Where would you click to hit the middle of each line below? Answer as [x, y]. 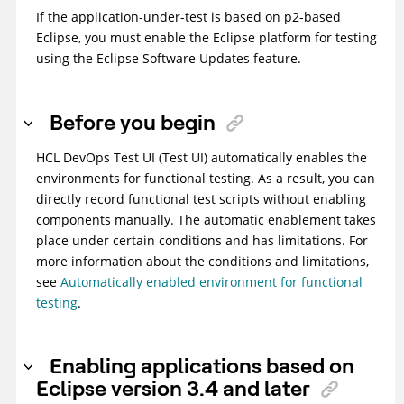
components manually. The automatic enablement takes [206, 219]
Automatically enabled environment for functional [211, 281]
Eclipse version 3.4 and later [173, 388]
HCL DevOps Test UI [96, 157]
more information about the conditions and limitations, [202, 261]
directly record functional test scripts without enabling [201, 198]
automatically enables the [287, 157]
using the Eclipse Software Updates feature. [169, 59]
